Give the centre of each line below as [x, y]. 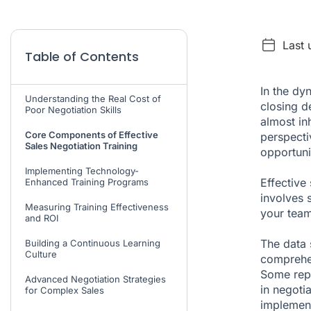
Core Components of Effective [92, 134]
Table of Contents [82, 56]
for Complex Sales [65, 290]
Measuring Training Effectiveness [97, 207]
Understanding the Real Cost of [93, 98]
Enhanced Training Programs [87, 182]
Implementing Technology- [82, 170]
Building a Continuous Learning [93, 243]
